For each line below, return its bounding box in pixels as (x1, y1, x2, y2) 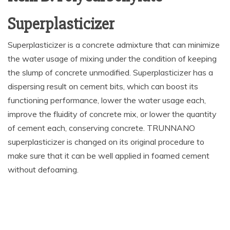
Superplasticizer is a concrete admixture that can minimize (8, 39, 220, 50)
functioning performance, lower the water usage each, (8, 94, 206, 105)
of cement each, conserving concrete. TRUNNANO (8, 122, 195, 133)
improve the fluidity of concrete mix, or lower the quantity (8, 108, 217, 119)
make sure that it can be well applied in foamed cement (8, 150, 209, 161)
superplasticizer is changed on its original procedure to (8, 136, 204, 147)
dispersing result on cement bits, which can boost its (8, 81, 198, 91)
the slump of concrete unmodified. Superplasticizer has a (8, 67, 213, 78)
